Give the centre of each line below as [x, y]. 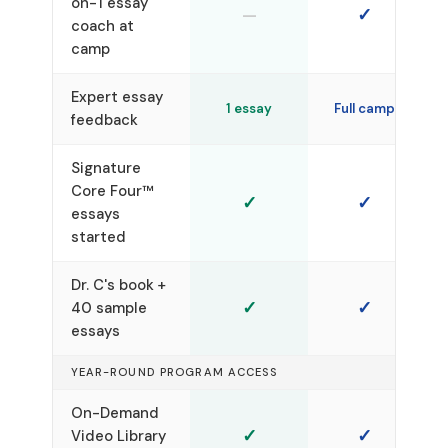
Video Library [118, 435]
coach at [102, 25]
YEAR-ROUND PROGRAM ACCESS [174, 371]
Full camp [364, 108]
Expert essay [116, 96]
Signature [105, 167]
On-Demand [114, 412]
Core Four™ [112, 190]
